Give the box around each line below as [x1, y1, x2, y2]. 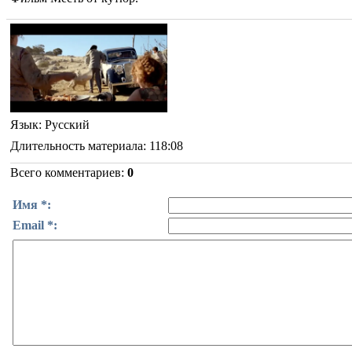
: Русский [38, 117, 90, 131]
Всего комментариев [10, 165, 121, 179]
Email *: [13, 218, 57, 232]
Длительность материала [10, 138, 143, 152]
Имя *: [13, 197, 51, 211]
